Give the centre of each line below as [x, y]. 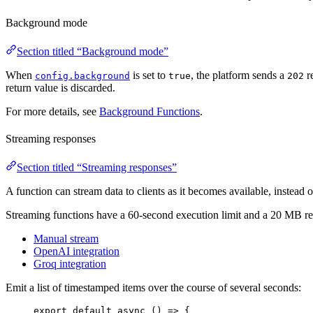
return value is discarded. [60, 87]
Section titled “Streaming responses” [97, 168]
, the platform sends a [239, 75]
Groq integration [70, 264]
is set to [149, 75]
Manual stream [66, 239]
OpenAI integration [77, 252]
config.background [82, 75]
